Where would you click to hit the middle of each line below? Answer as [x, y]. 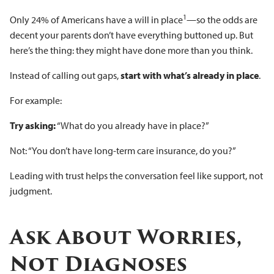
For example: [36, 100]
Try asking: [33, 125]
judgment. [31, 191]
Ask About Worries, [126, 237]
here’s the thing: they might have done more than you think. [131, 50]
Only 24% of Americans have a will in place [96, 19]
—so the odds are [222, 19]
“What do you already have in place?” [132, 125]
